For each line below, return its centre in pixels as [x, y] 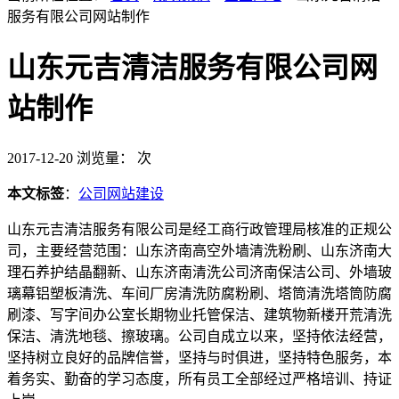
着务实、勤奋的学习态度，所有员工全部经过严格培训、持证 [199, 379]
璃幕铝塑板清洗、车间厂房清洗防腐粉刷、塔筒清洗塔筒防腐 [199, 293]
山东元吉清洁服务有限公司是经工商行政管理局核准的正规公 [199, 229]
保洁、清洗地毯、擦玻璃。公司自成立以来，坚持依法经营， [199, 336]
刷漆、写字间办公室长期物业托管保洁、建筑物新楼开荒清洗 [199, 314]
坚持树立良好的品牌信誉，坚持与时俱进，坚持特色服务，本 [199, 357]
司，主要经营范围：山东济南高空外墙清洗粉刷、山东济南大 [199, 250]
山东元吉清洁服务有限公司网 [192, 68]
